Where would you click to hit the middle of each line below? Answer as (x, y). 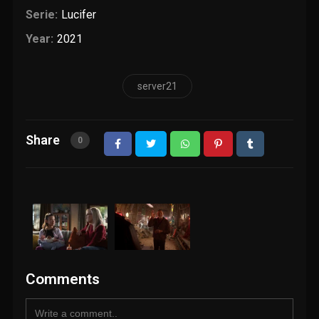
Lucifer (78, 15)
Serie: (42, 15)
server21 (157, 87)
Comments (63, 279)
